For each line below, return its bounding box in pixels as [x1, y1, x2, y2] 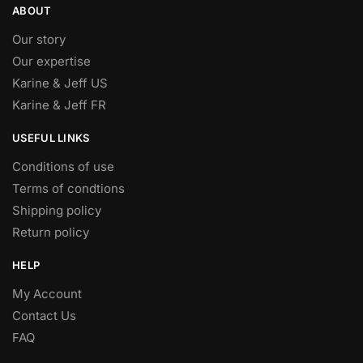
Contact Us [12, 308, 76, 324]
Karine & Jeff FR [12, 97, 106, 113]
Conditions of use [12, 159, 114, 175]
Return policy [12, 224, 89, 241]
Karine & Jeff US [12, 75, 108, 92]
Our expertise [12, 53, 91, 70]
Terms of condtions [12, 181, 125, 197]
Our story [12, 32, 66, 48]
